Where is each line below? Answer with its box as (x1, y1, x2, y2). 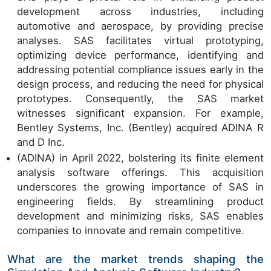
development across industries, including (17, 5, 264, 18)
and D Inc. (17, 136, 65, 149)
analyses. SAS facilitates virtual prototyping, (17, 34, 264, 47)
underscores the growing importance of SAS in (17, 181, 264, 194)
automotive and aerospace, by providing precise (17, 20, 264, 33)
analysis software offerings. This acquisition (17, 166, 264, 179)
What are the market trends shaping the (7, 252, 264, 266)
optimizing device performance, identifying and (17, 49, 264, 62)
